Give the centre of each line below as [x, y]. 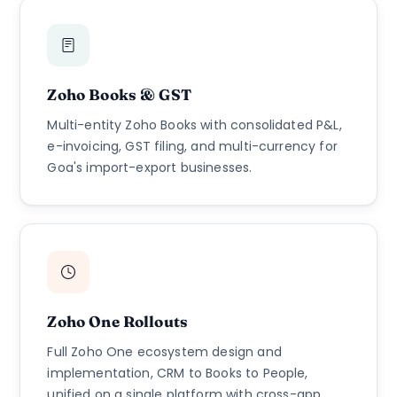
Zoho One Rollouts [118, 321]
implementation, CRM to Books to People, [178, 373]
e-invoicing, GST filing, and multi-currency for [192, 146]
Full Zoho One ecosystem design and [164, 351]
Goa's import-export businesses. [150, 167]
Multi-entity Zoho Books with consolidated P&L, [195, 125]
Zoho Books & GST [119, 94]
